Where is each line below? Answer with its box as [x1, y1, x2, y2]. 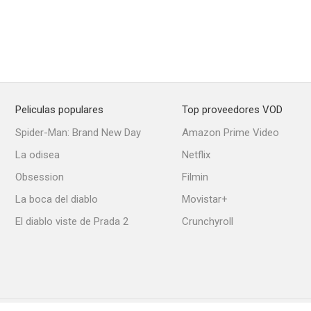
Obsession [15, 171, 64, 183]
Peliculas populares [15, 103, 103, 116]
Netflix [182, 149, 210, 161]
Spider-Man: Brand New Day [15, 126, 141, 139]
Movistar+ [182, 193, 228, 205]
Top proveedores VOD [182, 103, 283, 116]
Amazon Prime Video [182, 126, 279, 139]
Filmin [182, 171, 208, 183]
